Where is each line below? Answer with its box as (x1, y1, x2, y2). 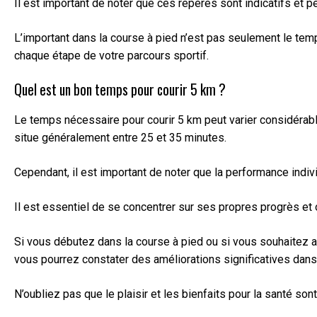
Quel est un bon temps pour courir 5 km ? (14, 79, 226, 100)
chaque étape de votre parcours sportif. (14, 48, 209, 62)
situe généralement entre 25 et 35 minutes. (14, 130, 226, 144)
